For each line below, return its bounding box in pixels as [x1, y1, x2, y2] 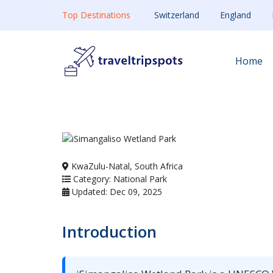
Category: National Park [71, 173, 167, 185]
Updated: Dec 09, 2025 [69, 186, 162, 197]
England [220, 9, 251, 21]
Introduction [62, 221, 157, 243]
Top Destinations [62, 9, 130, 21]
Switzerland [154, 9, 199, 21]
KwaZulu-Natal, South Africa [69, 160, 183, 172]
